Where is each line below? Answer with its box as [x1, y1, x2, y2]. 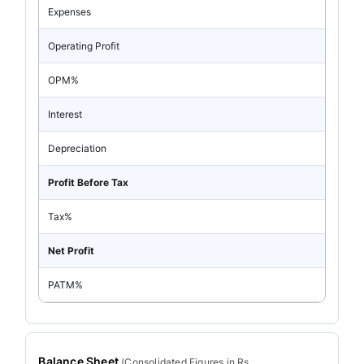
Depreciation [48, 141, 107, 154]
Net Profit [48, 244, 95, 257]
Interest [48, 107, 83, 120]
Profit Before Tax [48, 175, 129, 188]
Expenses [48, 5, 92, 18]
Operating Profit [48, 39, 120, 52]
